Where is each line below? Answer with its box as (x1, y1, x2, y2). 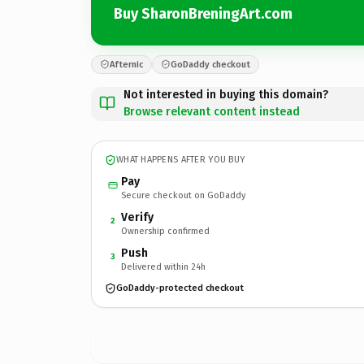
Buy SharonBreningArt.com (114, 5, 292, 23)
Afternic (110, 58, 143, 70)
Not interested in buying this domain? (123, 87, 328, 102)
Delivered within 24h (121, 261, 206, 272)
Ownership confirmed (121, 225, 210, 236)
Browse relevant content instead (123, 104, 300, 119)
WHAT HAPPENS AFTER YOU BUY (116, 154, 245, 165)
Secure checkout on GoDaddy (121, 189, 245, 201)
